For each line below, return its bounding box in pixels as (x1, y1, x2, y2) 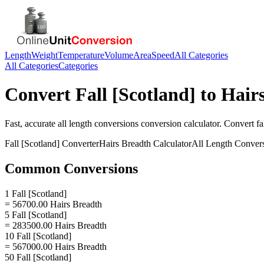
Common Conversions (5, 160, 138, 176)
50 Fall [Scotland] (5, 252, 71, 262)
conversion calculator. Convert (138, 118, 256, 128)
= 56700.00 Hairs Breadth (5, 199, 102, 209)
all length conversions (58, 118, 138, 128)
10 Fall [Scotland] (5, 230, 71, 241)
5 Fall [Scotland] (5, 209, 67, 220)
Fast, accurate (5, 118, 58, 128)
